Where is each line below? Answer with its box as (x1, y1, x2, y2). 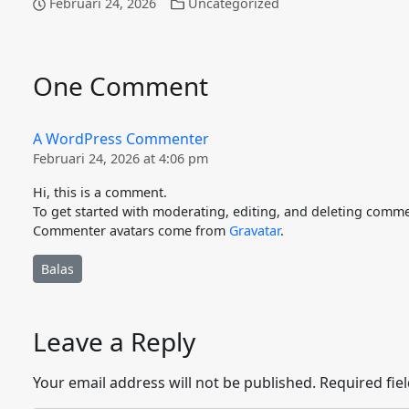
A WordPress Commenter (33, 129, 209, 149)
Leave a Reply (33, 324, 195, 359)
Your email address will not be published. (33, 372, 316, 393)
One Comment (33, 68, 208, 103)
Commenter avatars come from (33, 222, 229, 239)
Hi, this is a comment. (33, 184, 167, 201)
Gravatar (229, 222, 280, 239)
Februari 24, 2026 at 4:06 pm (33, 150, 208, 167)
